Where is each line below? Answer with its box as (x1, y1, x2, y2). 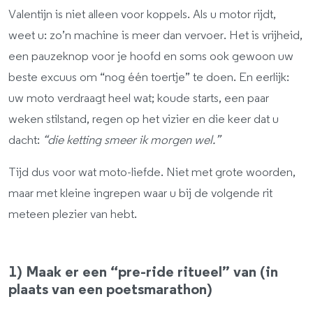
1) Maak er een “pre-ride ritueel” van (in (8, 265, 278, 279)
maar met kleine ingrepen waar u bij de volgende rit (8, 187, 272, 200)
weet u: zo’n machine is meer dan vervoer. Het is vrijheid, (8, 29, 303, 42)
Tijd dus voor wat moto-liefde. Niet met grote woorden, (8, 166, 296, 179)
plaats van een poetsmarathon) (8, 282, 212, 297)
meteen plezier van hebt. (8, 208, 137, 221)
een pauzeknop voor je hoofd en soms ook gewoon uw (8, 50, 293, 63)
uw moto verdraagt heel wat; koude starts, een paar (8, 92, 269, 105)
